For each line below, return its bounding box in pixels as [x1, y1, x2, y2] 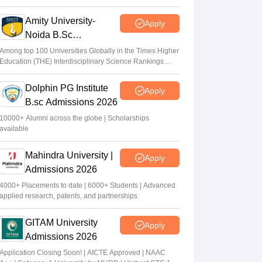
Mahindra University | [25, 150, 113, 161]
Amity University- [25, 16, 95, 26]
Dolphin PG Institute [25, 83, 108, 94]
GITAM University [25, 218, 98, 228]
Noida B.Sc [25, 30, 73, 40]
